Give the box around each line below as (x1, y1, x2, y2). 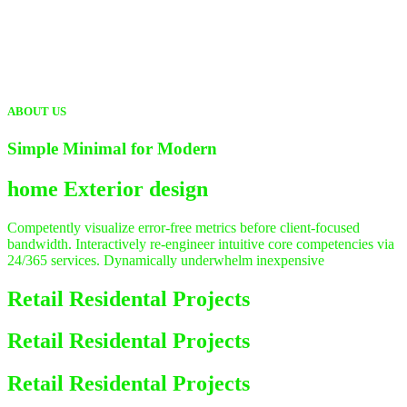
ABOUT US (7, 104, 66, 118)
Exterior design (64, 176, 208, 201)
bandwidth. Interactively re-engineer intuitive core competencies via (7, 235, 394, 252)
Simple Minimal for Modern (7, 138, 217, 158)
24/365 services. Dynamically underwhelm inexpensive (7, 252, 324, 268)
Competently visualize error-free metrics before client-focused (7, 219, 360, 235)
